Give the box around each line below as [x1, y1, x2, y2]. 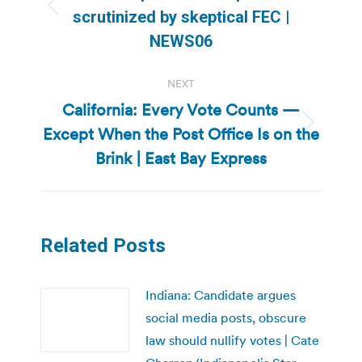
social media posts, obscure [145, 309, 306, 326]
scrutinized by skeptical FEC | [72, 6, 290, 27]
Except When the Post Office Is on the [43, 123, 319, 145]
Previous [179, 6, 230, 23]
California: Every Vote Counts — [62, 99, 300, 120]
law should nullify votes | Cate [145, 331, 319, 348]
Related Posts [40, 234, 166, 257]
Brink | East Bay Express [95, 147, 267, 169]
